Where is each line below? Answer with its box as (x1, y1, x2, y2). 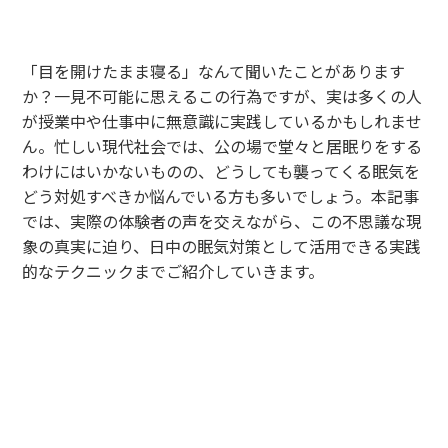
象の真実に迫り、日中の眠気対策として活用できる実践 (22, 233, 422, 258)
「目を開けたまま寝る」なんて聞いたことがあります (22, 58, 406, 83)
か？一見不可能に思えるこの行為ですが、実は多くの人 (22, 83, 423, 108)
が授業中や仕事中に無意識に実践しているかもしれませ (22, 108, 423, 133)
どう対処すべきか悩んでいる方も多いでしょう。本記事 (22, 183, 420, 208)
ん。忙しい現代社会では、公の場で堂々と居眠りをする (22, 133, 423, 158)
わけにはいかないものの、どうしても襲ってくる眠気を (22, 158, 421, 183)
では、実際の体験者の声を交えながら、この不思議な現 (22, 208, 423, 233)
